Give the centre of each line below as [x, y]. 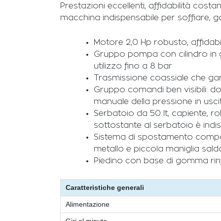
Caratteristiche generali [105, 188]
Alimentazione [88, 204]
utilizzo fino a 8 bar [133, 66]
